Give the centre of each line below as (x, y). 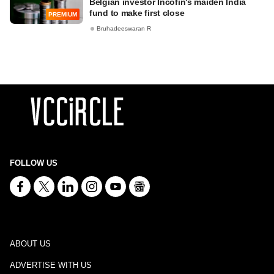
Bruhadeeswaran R (124, 29)
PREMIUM (63, 15)
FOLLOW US (34, 163)
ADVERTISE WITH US (51, 265)
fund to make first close (137, 13)
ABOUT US (30, 244)
